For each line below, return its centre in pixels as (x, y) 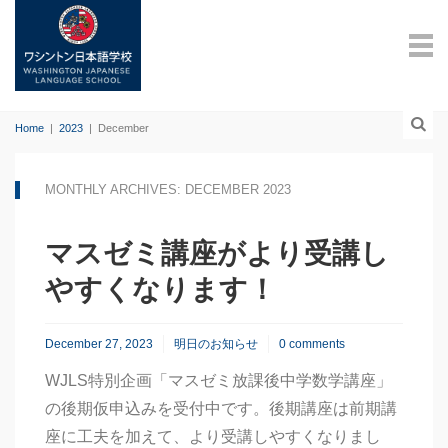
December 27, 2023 (99, 344)
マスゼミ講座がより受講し (217, 253)
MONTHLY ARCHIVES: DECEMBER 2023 (168, 189)
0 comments (312, 344)
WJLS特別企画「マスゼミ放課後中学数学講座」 (218, 380)
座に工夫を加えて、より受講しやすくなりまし (213, 436)
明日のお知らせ (216, 344)
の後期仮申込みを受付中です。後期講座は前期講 (221, 408)
